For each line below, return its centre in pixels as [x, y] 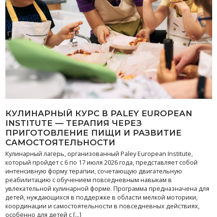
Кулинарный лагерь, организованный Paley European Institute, [99, 154]
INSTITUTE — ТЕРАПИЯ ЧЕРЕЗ [73, 123]
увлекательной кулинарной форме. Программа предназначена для [107, 189]
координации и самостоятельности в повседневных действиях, [102, 206]
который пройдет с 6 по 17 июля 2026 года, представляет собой [101, 163]
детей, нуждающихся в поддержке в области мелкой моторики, [101, 197]
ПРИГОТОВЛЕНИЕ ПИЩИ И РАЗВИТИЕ [93, 133]
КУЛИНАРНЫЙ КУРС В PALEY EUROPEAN [99, 113]
